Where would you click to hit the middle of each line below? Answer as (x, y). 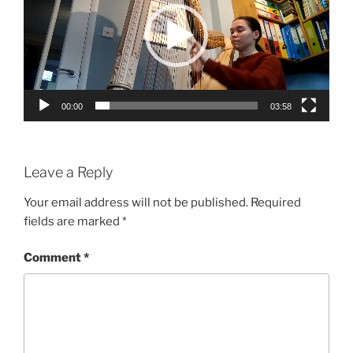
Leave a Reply (68, 173)
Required (276, 202)
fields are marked (73, 221)
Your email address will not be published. (136, 202)
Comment (54, 258)
